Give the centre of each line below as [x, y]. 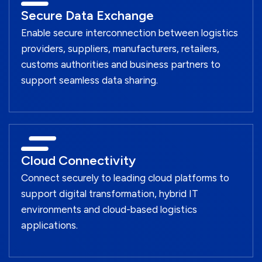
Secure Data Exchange [87, 16]
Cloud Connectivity [78, 161]
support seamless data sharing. [89, 80]
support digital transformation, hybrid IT [110, 194]
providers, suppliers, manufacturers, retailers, [120, 49]
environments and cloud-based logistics [109, 210]
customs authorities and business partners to [121, 65]
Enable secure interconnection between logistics [130, 33]
